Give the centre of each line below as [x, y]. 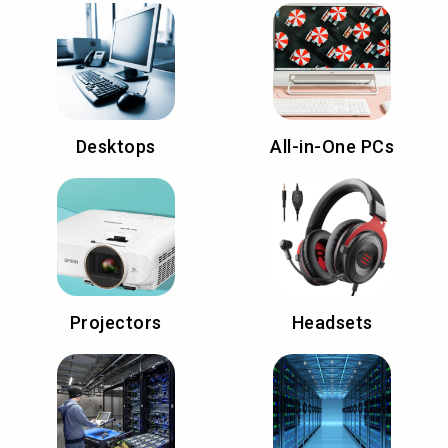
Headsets [332, 323]
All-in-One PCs [332, 147]
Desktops [115, 147]
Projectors [115, 323]
